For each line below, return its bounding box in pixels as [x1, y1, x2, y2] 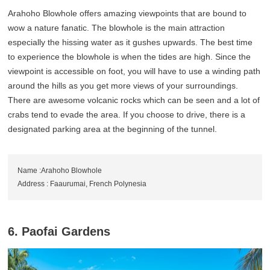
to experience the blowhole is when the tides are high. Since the [8, 51, 251, 61]
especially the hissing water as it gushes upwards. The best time [8, 37, 253, 47]
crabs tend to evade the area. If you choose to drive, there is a [8, 109, 246, 119]
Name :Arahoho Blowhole [17, 166, 102, 175]
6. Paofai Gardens [8, 224, 111, 238]
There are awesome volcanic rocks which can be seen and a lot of [8, 95, 260, 105]
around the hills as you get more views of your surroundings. [8, 80, 239, 90]
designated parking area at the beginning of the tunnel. [8, 124, 218, 134]
